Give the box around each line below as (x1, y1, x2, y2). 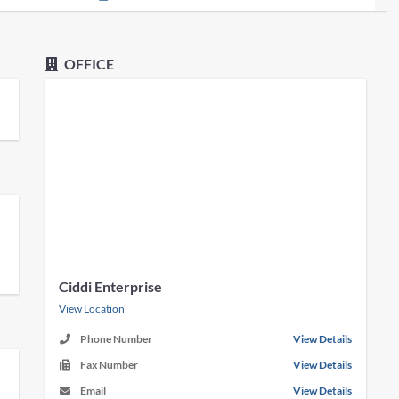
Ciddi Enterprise (59, 278, 163, 295)
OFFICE (61, 55, 115, 72)
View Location (59, 302, 126, 315)
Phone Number (80, 332, 153, 346)
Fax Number (80, 358, 139, 371)
